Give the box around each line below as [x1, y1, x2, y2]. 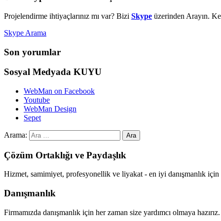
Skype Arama [4, 28, 46, 37]
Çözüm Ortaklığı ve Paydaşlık [4, 149, 126, 160]
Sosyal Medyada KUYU [4, 67, 102, 77]
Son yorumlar [4, 46, 61, 57]
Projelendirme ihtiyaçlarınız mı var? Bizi [4, 11, 131, 20]
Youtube [24, 95, 50, 104]
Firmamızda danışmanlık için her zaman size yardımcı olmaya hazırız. [4, 208, 220, 217]
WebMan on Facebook [24, 86, 95, 95]
